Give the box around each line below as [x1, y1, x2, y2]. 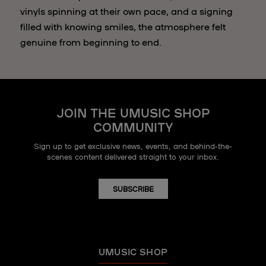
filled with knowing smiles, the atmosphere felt [20, 20, 226, 33]
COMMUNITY [93, 118, 173, 135]
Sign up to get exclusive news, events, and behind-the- [34, 140, 232, 151]
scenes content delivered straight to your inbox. [47, 151, 219, 162]
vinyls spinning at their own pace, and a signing [20, 4, 233, 17]
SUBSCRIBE [112, 183, 154, 194]
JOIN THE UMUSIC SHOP [56, 104, 210, 121]
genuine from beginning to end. [20, 35, 161, 48]
